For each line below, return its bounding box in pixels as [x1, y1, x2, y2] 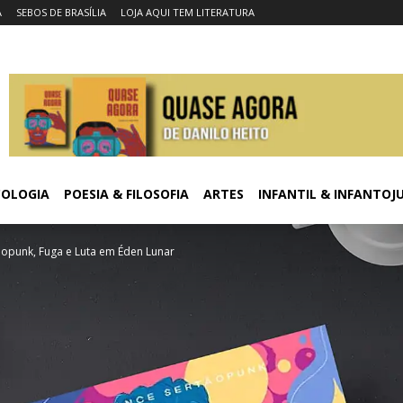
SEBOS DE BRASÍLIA [16, 5, 106, 19]
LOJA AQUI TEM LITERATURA [121, 5, 255, 19]
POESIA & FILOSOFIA [64, 184, 189, 202]
